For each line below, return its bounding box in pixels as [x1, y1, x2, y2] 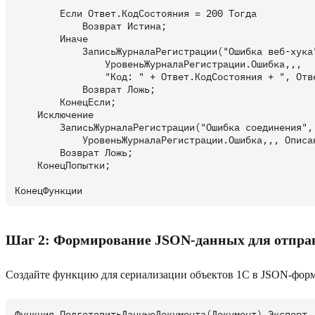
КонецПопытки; [15, 159, 110, 172]
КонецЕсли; [15, 96, 116, 109]
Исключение [15, 108, 94, 122]
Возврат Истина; [15, 20, 167, 33]
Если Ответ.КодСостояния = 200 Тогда [15, 7, 257, 20]
